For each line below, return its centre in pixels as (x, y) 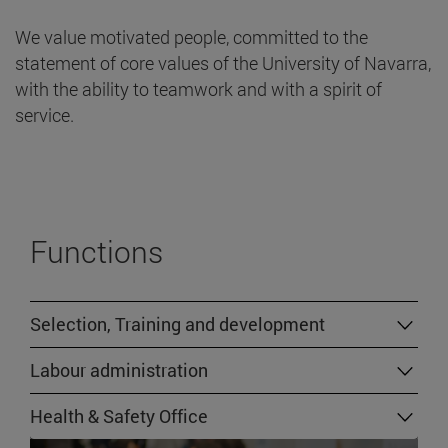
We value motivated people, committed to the (191, 37)
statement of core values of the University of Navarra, (223, 63)
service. (44, 115)
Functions (96, 252)
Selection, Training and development (177, 324)
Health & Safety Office (119, 416)
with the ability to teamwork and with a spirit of (198, 89)
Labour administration (119, 370)
